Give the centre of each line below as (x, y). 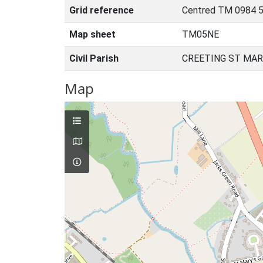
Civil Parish (94, 58)
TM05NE (200, 34)
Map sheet (92, 34)
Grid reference (102, 10)
